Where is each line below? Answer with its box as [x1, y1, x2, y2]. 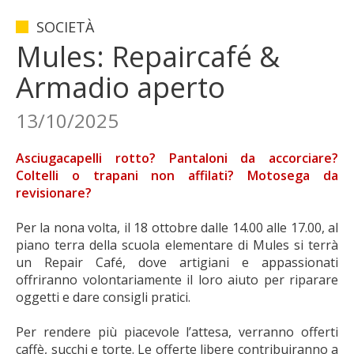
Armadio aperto [16, 68, 225, 107]
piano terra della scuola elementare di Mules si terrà [16, 236, 338, 254]
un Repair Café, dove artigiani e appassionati [16, 254, 338, 271]
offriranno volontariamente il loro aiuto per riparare [16, 271, 338, 288]
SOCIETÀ [36, 17, 94, 36]
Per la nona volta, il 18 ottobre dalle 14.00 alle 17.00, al [16, 219, 338, 236]
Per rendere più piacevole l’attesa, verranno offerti [16, 323, 338, 341]
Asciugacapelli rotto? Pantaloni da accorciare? [16, 149, 338, 167]
